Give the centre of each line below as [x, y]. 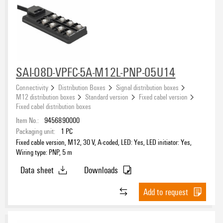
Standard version [107, 96]
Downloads [101, 170]
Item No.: [27, 120]
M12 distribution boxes [46, 96]
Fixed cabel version [163, 96]
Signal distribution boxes [147, 87]
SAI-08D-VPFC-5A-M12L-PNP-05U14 [96, 72]
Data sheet [37, 170]
